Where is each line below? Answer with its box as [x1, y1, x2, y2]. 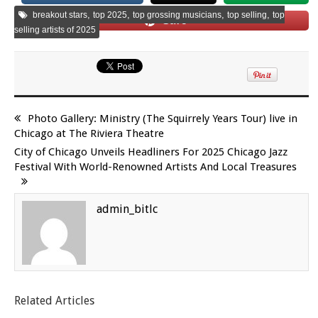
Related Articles [14, 293, 94, 307]
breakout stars [33, 9, 87, 20]
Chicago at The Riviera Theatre [14, 126, 164, 140]
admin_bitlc [97, 202, 158, 216]
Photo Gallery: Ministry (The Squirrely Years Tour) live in [28, 111, 297, 125]
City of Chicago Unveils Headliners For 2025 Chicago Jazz [14, 145, 287, 158]
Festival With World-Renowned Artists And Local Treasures [14, 160, 297, 173]
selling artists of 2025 [14, 24, 96, 35]
